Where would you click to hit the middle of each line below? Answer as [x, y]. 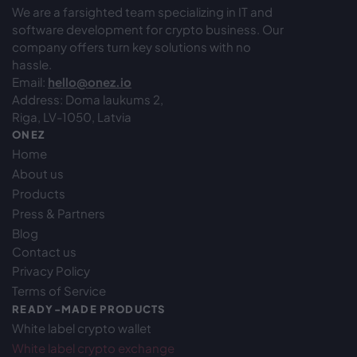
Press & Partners [59, 214]
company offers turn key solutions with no [131, 47]
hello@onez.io [90, 82]
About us [38, 174]
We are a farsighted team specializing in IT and [142, 12]
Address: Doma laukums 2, [88, 100]
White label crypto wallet [82, 328]
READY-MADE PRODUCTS [89, 310]
